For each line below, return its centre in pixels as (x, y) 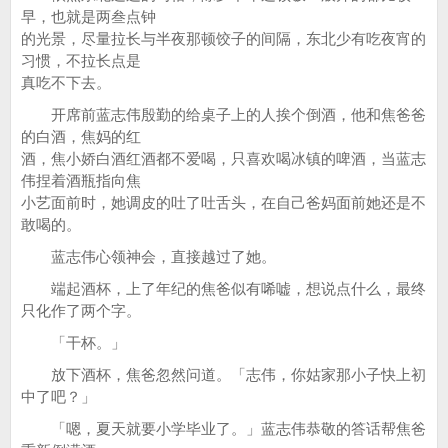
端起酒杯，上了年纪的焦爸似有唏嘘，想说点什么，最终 (223, 288)
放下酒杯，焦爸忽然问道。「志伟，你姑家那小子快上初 (223, 374)
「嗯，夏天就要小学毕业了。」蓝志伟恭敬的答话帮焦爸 (223, 428)
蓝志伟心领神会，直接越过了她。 (148, 256)
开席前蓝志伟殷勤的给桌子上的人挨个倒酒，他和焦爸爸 (223, 114)
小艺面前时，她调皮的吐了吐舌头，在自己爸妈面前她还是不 (223, 202)
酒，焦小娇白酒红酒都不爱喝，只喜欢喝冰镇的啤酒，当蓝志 (223, 158)
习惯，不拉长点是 (81, 60)
